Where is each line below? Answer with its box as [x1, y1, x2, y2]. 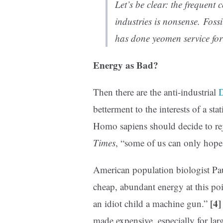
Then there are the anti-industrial [93, 86, 219, 99]
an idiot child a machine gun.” [93, 197, 210, 210]
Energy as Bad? [93, 58, 158, 72]
